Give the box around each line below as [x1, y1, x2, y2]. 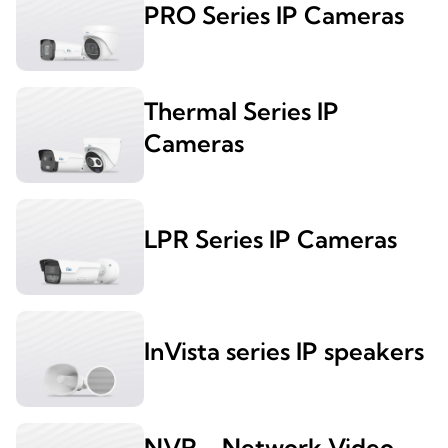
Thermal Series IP [144, 96, 339, 127]
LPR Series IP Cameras [144, 224, 397, 255]
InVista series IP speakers [144, 336, 424, 367]
